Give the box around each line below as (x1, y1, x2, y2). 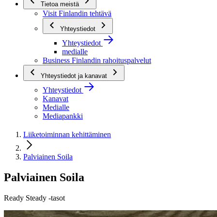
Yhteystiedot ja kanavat (41, 72, 109, 79)
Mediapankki (43, 112, 83, 120)
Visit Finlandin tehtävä (43, 9, 111, 17)
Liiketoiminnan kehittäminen (23, 130, 111, 139)
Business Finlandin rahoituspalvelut (43, 56, 151, 64)
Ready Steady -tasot (4, 193, 65, 202)
